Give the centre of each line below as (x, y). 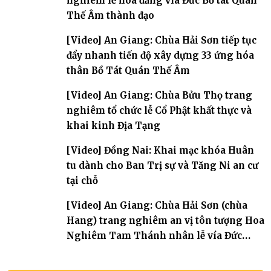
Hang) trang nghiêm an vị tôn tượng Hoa (165, 220)
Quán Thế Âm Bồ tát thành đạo (139, 250)
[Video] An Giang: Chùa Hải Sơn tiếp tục (162, 40)
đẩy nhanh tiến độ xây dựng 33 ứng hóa (160, 55)
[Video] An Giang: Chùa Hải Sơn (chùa (157, 205)
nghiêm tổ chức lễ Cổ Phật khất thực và (159, 110)
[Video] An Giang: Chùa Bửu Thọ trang (159, 95)
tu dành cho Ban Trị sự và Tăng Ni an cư (162, 165)
